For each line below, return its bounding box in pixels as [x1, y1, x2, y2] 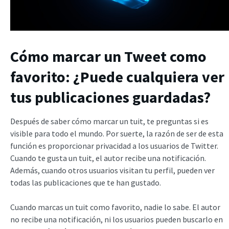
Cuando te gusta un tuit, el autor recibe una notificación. [10, 152, 206, 163]
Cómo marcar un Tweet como [10, 46, 207, 66]
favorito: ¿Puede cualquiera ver [10, 66, 224, 86]
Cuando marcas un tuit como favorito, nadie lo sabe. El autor [10, 201, 220, 212]
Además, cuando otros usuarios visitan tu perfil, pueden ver [10, 165, 215, 175]
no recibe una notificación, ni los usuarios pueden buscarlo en [10, 214, 223, 224]
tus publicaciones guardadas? [10, 87, 211, 107]
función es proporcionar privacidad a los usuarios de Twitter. [10, 140, 218, 151]
